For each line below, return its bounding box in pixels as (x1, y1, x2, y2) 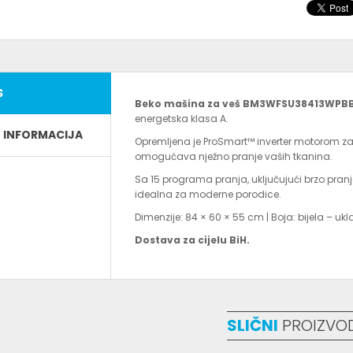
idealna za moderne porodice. (135, 188, 281, 201)
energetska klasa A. (135, 112, 229, 125)
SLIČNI (227, 314, 278, 336)
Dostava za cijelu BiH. (135, 233, 250, 247)
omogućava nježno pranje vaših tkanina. (135, 150, 333, 163)
